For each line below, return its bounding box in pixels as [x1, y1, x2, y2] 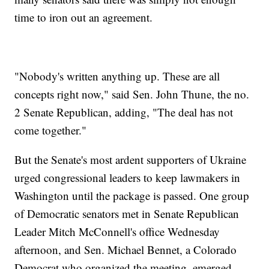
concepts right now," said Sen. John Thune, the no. [14, 86, 250, 102]
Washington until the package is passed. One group [14, 188, 250, 204]
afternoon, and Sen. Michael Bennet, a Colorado [14, 242, 237, 258]
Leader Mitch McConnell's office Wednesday [14, 224, 220, 240]
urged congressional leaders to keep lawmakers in [14, 170, 241, 186]
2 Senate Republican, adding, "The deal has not [14, 104, 234, 120]
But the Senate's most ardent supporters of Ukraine [14, 152, 247, 168]
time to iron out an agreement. [14, 10, 153, 25]
